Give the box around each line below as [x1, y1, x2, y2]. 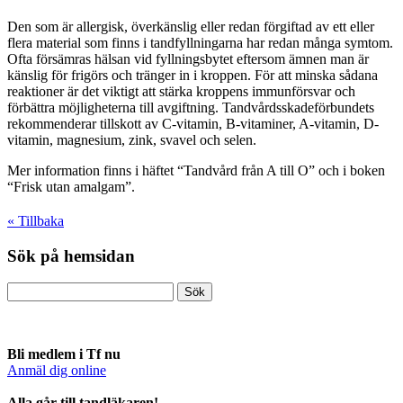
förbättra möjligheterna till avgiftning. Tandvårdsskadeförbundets [7, 99, 374, 115]
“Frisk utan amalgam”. [7, 178, 135, 194]
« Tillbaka [7, 212, 64, 228]
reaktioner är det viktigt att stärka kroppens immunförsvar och [7, 83, 355, 99]
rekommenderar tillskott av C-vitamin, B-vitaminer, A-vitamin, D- [7, 115, 379, 131]
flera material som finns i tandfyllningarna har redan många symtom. [7, 34, 393, 50]
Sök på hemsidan [7, 246, 135, 265]
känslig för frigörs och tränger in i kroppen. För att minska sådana [7, 67, 378, 83]
